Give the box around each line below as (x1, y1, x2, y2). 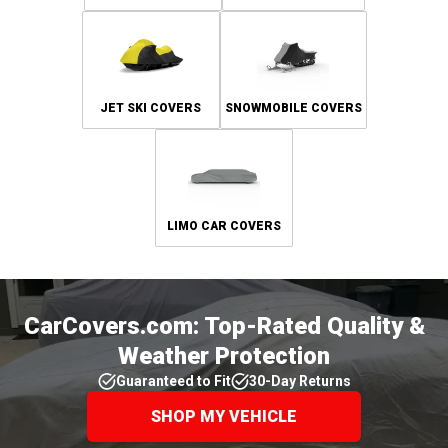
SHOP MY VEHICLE (151, 406, 297, 426)
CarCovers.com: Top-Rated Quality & (23, 311, 425, 340)
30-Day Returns (248, 372, 351, 389)
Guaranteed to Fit (115, 372, 231, 389)
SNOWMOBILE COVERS (224, 100, 362, 115)
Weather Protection (118, 341, 330, 370)
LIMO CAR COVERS (167, 218, 281, 233)
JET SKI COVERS (100, 100, 201, 115)
